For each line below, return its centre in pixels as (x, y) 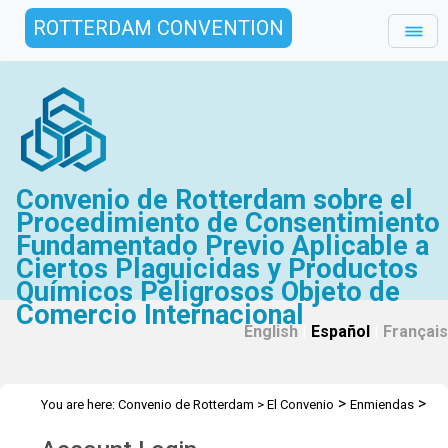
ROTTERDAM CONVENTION (158, 28)
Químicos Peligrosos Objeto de (208, 292)
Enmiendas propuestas (108, 425)
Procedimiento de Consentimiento (228, 223)
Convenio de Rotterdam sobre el (215, 200)
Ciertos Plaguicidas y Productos (217, 269)
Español (340, 331)
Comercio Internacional (160, 315)
